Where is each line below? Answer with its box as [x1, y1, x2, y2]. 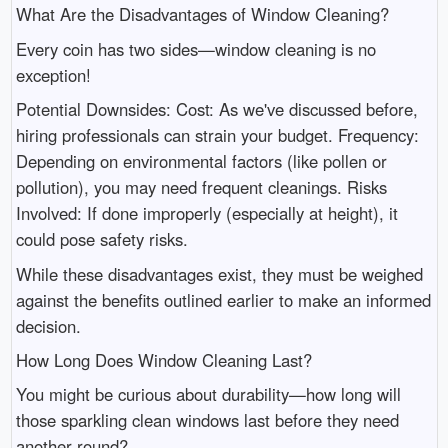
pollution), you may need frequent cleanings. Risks [15, 175, 387, 200]
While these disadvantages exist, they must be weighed [15, 261, 423, 286]
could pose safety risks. [15, 227, 188, 252]
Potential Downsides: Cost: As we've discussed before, [15, 97, 418, 122]
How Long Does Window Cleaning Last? [15, 348, 312, 373]
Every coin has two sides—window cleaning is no [15, 36, 376, 61]
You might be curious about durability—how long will [15, 382, 401, 407]
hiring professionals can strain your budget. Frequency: [15, 123, 419, 148]
